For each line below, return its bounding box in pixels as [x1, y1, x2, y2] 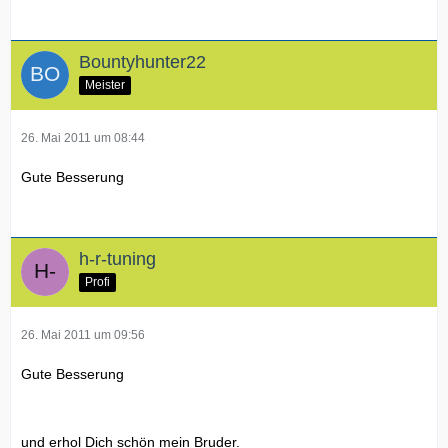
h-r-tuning [79, 248, 156, 269]
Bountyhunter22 [79, 51, 206, 72]
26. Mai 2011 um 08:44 [21, 130, 145, 145]
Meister [85, 77, 125, 92]
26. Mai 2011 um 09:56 [21, 327, 145, 342]
